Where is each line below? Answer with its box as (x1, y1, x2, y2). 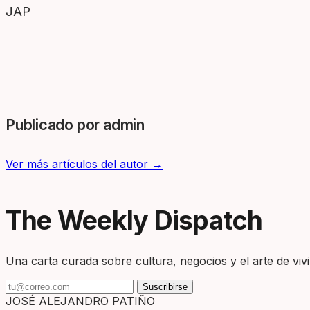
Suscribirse (143, 281, 188, 292)
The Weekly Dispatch (6, 204, 263, 236)
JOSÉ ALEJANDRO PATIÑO (6, 293, 155, 308)
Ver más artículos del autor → (6, 156, 163, 171)
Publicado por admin (6, 115, 145, 134)
